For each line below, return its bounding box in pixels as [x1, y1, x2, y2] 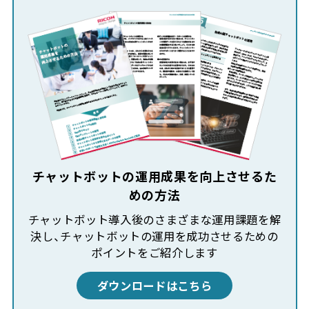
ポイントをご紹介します [91, 243, 218, 261]
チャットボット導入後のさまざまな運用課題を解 [28, 210, 281, 228]
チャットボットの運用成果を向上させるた [32, 166, 277, 186]
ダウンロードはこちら [97, 277, 212, 295]
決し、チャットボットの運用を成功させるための [30, 227, 279, 244]
